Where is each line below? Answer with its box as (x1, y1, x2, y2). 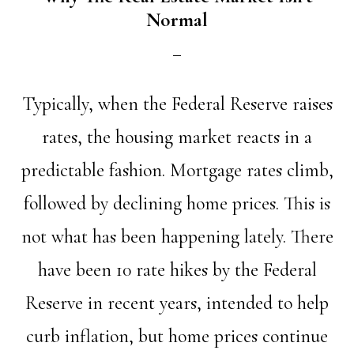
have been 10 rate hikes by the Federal (37, 258, 317, 281)
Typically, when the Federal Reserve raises (21, 92, 333, 115)
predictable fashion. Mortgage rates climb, (21, 159, 333, 182)
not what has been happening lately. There (21, 225, 333, 248)
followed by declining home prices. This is (24, 192, 330, 215)
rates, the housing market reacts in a (42, 126, 312, 149)
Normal (146, 8, 208, 32)
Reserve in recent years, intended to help (25, 292, 329, 314)
